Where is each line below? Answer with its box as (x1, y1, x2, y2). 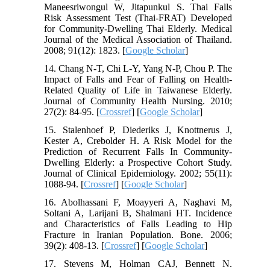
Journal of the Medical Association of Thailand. (44, 34, 232, 45)
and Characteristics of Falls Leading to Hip (44, 219, 232, 230)
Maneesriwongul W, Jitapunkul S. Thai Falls (44, 2, 232, 13)
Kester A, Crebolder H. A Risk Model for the (44, 136, 232, 146)
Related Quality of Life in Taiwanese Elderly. (44, 85, 232, 96)
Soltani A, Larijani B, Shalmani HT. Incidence (44, 208, 232, 219)
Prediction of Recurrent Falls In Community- (44, 146, 232, 157)
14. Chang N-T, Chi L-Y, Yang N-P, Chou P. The (44, 63, 232, 74)
